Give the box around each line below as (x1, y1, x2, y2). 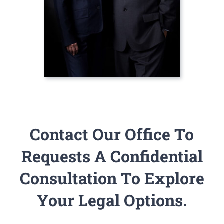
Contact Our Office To (30, 123, 194, 145)
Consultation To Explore (19, 167, 204, 189)
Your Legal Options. (37, 189, 187, 211)
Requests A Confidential (21, 145, 203, 167)
